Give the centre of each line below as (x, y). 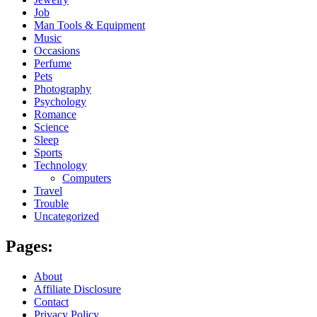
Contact (51, 302)
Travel (48, 191)
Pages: (29, 247)
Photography (63, 89)
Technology (60, 166)
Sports (48, 153)
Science (51, 127)
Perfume (53, 64)
